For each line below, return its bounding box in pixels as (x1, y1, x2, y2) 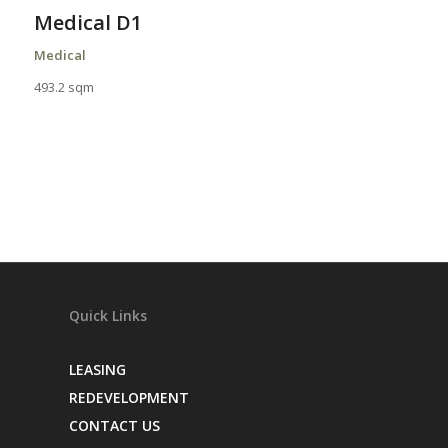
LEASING (69, 360, 127, 380)
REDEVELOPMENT (69, 388, 190, 408)
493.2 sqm (33, 78, 94, 97)
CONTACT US (69, 416, 161, 436)
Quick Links (69, 306, 148, 326)
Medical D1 (33, 9, 142, 37)
